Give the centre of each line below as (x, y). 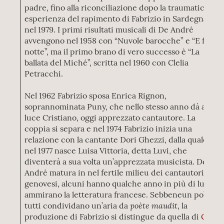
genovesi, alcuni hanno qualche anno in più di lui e (119, 183)
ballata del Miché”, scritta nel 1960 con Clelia (107, 62)
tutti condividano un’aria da (77, 205)
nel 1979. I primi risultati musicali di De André (109, 29)
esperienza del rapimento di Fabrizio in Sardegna (116, 18)
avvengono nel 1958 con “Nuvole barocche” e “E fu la (121, 40)
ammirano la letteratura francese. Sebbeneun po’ (115, 194)
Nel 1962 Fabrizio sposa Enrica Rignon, (96, 95)
